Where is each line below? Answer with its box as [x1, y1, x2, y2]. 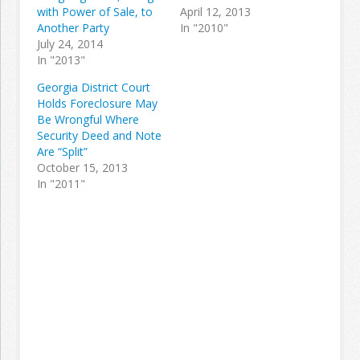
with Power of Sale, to [37, 4, 153, 19]
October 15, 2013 [37, 160, 128, 175]
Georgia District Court [37, 80, 150, 95]
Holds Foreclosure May [37, 96, 157, 111]
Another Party [37, 20, 109, 35]
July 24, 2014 [37, 36, 103, 51]
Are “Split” [37, 144, 88, 159]
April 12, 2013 [180, 4, 251, 19]
